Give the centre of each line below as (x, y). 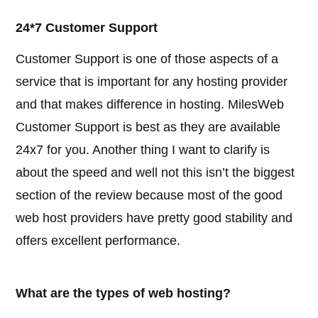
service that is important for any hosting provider (152, 82)
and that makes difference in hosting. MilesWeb (150, 105)
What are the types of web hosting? (124, 294)
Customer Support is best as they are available (148, 127)
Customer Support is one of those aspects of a (147, 59)
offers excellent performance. (98, 241)
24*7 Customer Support (87, 28)
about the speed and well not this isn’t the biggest (155, 173)
